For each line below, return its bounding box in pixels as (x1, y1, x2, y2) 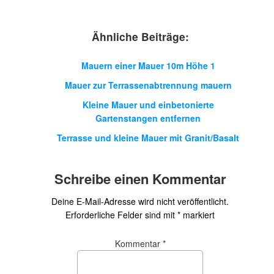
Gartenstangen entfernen (95, 112, 201, 124)
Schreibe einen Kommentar (54, 169, 226, 188)
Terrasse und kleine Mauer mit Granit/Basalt (57, 131, 239, 144)
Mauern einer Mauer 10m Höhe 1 (81, 59, 215, 72)
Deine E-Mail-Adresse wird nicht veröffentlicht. (51, 195, 229, 207)
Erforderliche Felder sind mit (65, 209, 177, 221)
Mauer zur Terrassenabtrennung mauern (64, 79, 232, 91)
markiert (180, 209, 215, 221)
